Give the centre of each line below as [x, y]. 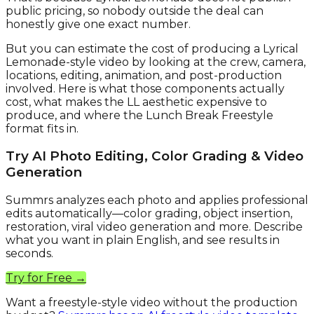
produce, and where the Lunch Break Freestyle [139, 115]
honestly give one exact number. [98, 24]
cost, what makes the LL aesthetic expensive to [136, 102]
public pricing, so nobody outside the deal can [135, 11]
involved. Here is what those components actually [145, 88]
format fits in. [42, 128]
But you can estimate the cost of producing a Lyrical [152, 48]
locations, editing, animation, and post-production [144, 75]
